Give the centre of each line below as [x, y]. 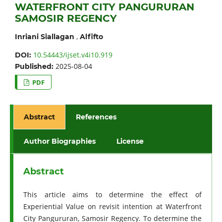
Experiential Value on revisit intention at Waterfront [112, 207]
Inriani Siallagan [44, 37]
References [96, 117]
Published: [35, 67]
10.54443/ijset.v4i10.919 [73, 55]
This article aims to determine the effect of [112, 195]
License [130, 141]
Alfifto [91, 37]
